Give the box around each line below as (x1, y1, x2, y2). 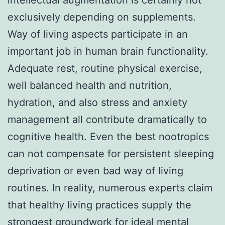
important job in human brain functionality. (8, 45, 208, 57)
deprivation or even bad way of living (8, 164, 183, 177)
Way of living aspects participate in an (8, 28, 188, 40)
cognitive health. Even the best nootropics (8, 130, 209, 143)
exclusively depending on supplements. (8, 11, 196, 23)
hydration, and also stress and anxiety (8, 96, 187, 108)
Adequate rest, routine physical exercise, (8, 62, 202, 74)
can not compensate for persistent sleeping (8, 147, 214, 160)
